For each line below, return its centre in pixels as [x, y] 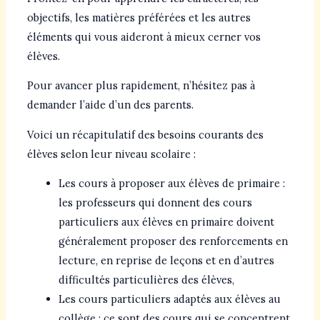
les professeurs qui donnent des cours [155, 203]
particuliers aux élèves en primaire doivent [166, 222]
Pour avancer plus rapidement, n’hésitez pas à [141, 86]
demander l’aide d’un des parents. [110, 105]
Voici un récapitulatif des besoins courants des [145, 134]
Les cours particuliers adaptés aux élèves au [169, 299]
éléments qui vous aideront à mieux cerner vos [144, 36]
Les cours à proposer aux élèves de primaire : [171, 184]
